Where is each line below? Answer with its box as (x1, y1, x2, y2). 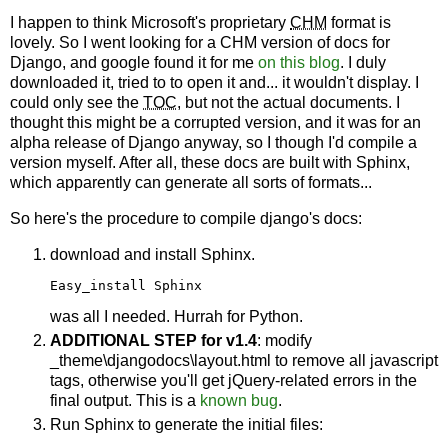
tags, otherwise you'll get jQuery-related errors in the (50, 371, 417, 389)
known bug (200, 391, 278, 409)
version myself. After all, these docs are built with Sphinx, (10, 154, 410, 172)
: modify (257, 331, 312, 349)
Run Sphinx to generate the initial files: (50, 415, 323, 433)
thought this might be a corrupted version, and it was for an (10, 114, 421, 132)
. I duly (340, 54, 386, 72)
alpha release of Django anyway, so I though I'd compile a (10, 134, 417, 152)
